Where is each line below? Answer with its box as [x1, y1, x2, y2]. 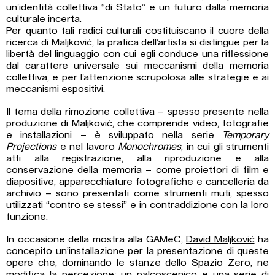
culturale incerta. [6, 14, 82, 25]
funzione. [6, 212, 48, 222]
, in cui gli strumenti [181, 142, 269, 152]
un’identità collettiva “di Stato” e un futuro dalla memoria [6, 2, 269, 13]
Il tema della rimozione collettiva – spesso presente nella [6, 107, 269, 117]
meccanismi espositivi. [6, 84, 105, 95]
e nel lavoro [56, 142, 118, 152]
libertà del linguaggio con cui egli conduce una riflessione [6, 49, 269, 60]
